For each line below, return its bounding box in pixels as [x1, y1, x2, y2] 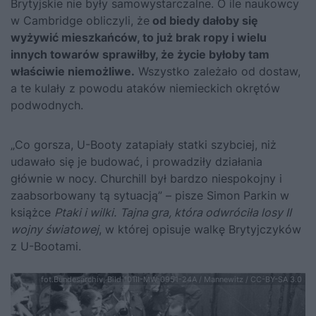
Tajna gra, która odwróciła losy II [120, 205, 291, 219]
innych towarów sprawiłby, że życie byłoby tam [11, 47, 269, 61]
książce [11, 205, 54, 219]
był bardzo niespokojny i [147, 171, 282, 186]
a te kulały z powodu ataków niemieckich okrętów [11, 80, 280, 95]
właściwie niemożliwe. [11, 63, 135, 78]
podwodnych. [11, 97, 83, 112]
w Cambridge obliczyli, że [11, 13, 150, 28]
